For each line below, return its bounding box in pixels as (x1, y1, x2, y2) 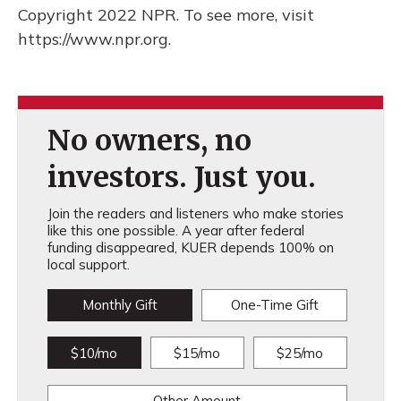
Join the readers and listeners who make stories (47, 205, 344, 223)
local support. (47, 256, 130, 274)
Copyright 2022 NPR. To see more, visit (18, 4, 314, 26)
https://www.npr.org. (18, 29, 171, 50)
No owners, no (47, 123, 252, 159)
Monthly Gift (81, 296, 158, 314)
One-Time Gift (230, 296, 319, 314)
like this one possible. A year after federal (47, 222, 304, 240)
